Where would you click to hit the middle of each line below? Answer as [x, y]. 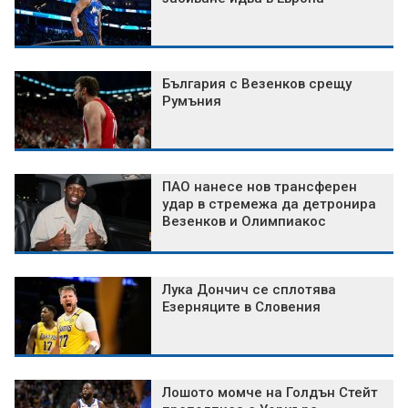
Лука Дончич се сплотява [249, 290]
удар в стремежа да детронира [269, 204]
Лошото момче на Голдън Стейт [270, 393]
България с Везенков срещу [257, 84]
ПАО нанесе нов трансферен [260, 187]
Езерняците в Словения [241, 307]
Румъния [192, 102]
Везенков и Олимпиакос [244, 222]
